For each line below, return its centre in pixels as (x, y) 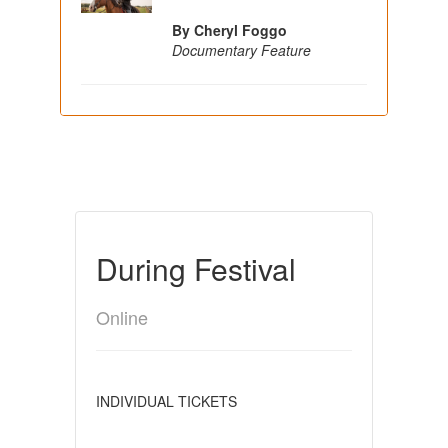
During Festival (195, 268)
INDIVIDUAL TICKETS (166, 400)
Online (121, 316)
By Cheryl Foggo (230, 29)
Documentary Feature (242, 49)
